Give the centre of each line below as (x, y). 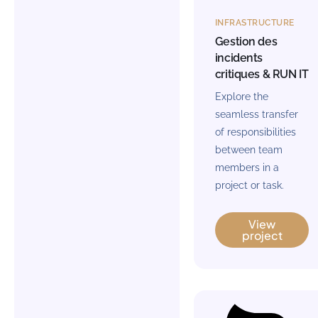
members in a (247, 167)
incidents (239, 57)
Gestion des (246, 41)
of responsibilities (255, 132)
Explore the (241, 96)
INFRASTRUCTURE (254, 22)
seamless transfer (256, 114)
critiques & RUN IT (262, 74)
